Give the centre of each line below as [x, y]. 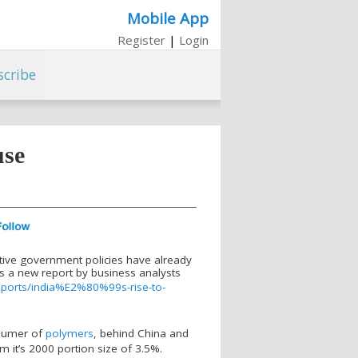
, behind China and [141, 333]
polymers [70, 333]
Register [141, 40]
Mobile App [168, 18]
